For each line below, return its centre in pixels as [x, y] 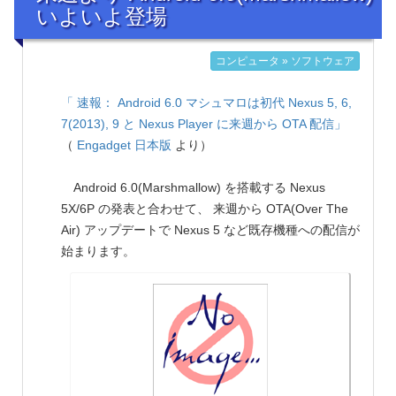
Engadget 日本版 [124, 145]
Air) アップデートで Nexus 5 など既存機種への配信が [210, 230]
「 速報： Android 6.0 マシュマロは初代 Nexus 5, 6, [206, 103]
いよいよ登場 [102, 17]
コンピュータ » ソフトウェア [285, 61]
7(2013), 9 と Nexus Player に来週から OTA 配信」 [204, 124]
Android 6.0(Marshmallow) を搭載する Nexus [193, 188]
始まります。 [98, 251]
